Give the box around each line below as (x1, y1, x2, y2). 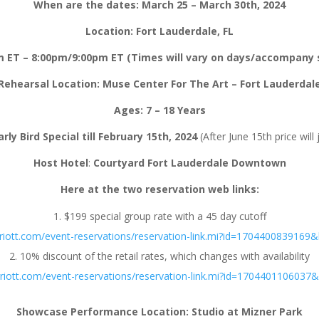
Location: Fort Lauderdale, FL (85, 24, 234, 38)
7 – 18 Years (145, 103, 206, 117)
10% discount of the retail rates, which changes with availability (20, 249, 310, 263)
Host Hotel (33, 156, 88, 170)
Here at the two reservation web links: (60, 182, 259, 197)
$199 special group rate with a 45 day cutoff (63, 209, 266, 224)
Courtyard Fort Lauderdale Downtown (93, 156, 286, 170)
